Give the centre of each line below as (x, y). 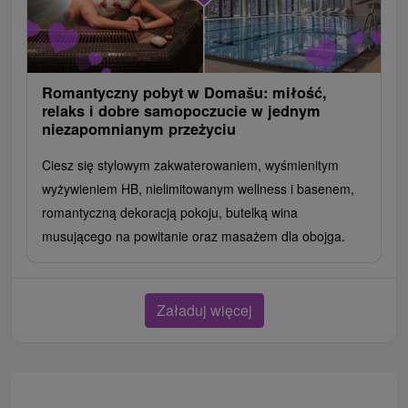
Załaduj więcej (204, 310)
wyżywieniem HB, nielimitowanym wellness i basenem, (198, 188)
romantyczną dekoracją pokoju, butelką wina (170, 212)
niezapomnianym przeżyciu (139, 128)
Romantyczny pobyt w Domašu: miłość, (184, 92)
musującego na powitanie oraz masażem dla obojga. (194, 235)
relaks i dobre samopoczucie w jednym (181, 110)
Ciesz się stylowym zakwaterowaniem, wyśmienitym (190, 164)
